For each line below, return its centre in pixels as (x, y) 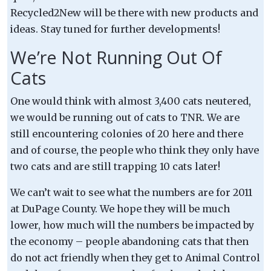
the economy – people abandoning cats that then (129, 241)
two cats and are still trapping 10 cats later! (115, 166)
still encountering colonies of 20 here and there (127, 133)
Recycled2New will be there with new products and (134, 12)
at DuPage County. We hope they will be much (120, 208)
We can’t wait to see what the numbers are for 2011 (131, 192)
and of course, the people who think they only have (135, 150)
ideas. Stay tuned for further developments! (115, 29)
